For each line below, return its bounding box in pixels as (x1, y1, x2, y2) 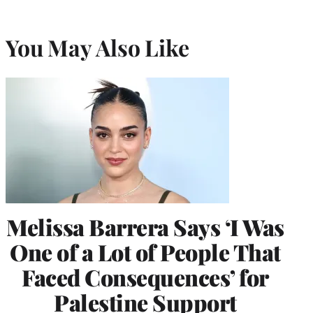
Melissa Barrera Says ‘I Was (6, 211, 284, 242)
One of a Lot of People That (10, 236, 281, 267)
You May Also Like (6, 32, 189, 63)
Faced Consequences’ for (22, 261, 269, 292)
